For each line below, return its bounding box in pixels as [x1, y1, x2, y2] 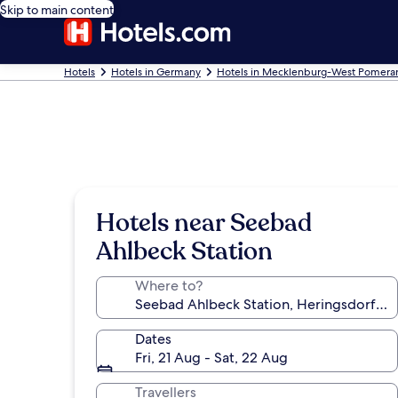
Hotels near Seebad [96, 206, 312, 240]
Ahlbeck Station [96, 235, 273, 268]
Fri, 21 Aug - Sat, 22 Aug [135, 348, 288, 367]
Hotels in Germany [111, 65, 201, 79]
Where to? [135, 276, 203, 295]
